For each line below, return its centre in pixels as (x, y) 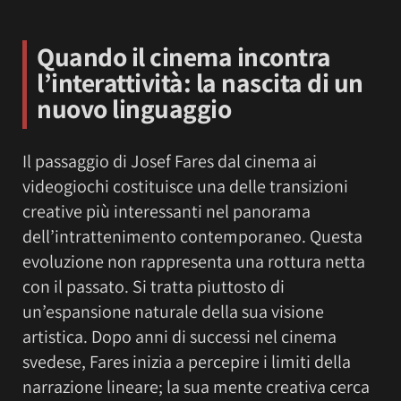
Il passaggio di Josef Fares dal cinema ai (170, 162)
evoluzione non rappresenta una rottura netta (194, 262)
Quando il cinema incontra (184, 57)
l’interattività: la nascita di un (200, 83)
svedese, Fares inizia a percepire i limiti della (187, 362)
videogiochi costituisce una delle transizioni (185, 187)
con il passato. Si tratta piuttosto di (154, 287)
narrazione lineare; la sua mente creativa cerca (196, 387)
